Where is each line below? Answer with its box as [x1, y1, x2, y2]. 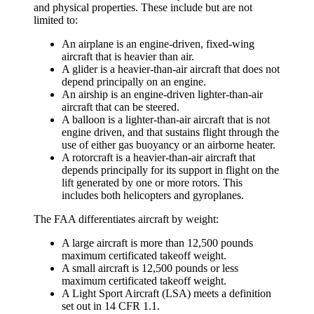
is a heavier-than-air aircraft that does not [97, 63, 280, 76]
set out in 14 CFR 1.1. [62, 300, 160, 313]
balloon [72, 114, 105, 126]
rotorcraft [72, 151, 113, 164]
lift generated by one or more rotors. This [62, 177, 243, 189]
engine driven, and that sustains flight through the [62, 126, 279, 139]
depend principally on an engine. [62, 76, 206, 88]
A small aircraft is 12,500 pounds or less [62, 262, 238, 275]
